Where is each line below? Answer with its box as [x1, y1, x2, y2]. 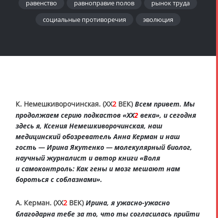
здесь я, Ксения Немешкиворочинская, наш [16, 121, 163, 130]
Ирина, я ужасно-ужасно [86, 198, 170, 207]
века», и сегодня [138, 110, 196, 120]
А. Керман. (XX [16, 198, 63, 207]
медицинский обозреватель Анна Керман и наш [16, 131, 180, 141]
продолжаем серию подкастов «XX [16, 110, 134, 120]
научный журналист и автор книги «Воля [16, 153, 160, 163]
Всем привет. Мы [135, 99, 195, 109]
